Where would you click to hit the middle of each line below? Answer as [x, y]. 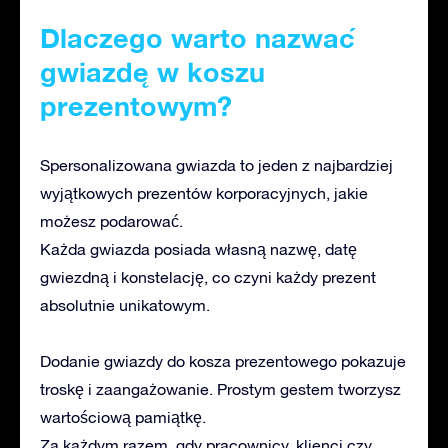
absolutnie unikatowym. [125, 304]
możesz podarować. [111, 220]
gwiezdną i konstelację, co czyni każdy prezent [208, 276]
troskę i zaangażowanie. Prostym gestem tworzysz [220, 388]
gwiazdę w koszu [152, 71]
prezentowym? [136, 105]
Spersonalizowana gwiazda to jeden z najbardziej [216, 164]
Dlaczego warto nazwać [197, 37]
